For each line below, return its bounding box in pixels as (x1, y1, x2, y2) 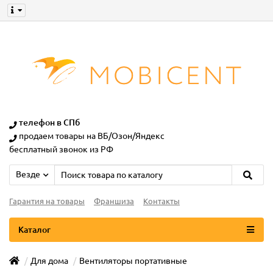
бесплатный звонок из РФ (9, 144, 113, 155)
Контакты (143, 197, 180, 207)
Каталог (18, 225, 51, 235)
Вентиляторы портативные (79, 256, 187, 266)
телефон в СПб (19, 118, 80, 128)
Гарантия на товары (9, 197, 85, 207)
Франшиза (94, 197, 134, 207)
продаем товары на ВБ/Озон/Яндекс (19, 131, 165, 141)
